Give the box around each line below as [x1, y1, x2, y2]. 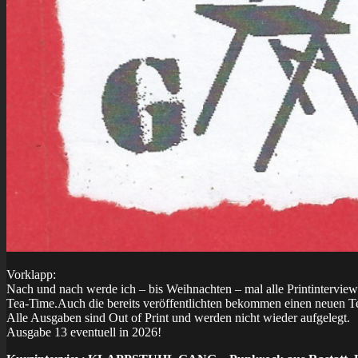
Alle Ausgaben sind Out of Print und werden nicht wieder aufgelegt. [6, 310, 350, 324]
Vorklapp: [6, 267, 56, 281]
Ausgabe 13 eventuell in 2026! [6, 324, 161, 339]
